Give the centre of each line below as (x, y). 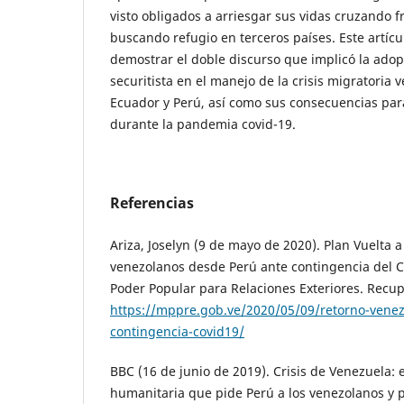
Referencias (152, 202)
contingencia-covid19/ (177, 331)
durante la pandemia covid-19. (203, 124)
